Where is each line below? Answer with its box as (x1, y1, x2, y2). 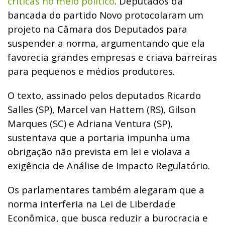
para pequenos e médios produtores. (8, 65, 175, 78)
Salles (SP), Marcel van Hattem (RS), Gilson (8, 103, 196, 116)
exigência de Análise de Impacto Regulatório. (8, 159, 210, 172)
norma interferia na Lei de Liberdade (8, 197, 176, 210)
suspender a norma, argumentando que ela (8, 37, 205, 50)
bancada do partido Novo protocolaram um (8, 9, 203, 22)
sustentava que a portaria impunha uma (8, 131, 190, 144)
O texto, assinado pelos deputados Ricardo (8, 89, 201, 102)
